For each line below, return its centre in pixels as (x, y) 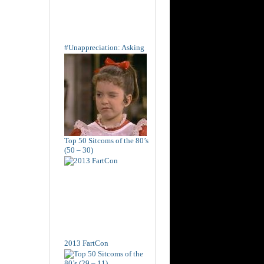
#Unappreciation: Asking (104, 47)
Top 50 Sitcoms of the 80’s (106, 140)
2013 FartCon (86, 243)
